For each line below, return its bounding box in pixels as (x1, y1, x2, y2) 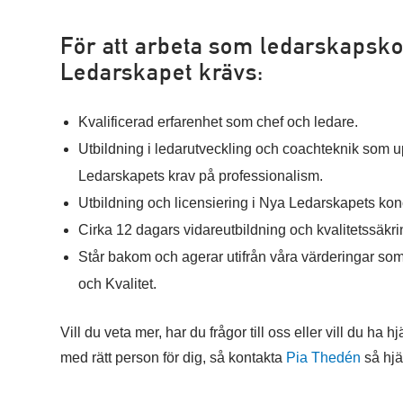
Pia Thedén (286, 350, 361, 365)
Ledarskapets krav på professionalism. (78, 168, 323, 184)
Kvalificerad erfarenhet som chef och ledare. (78, 114, 358, 130)
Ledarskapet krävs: (60, 58, 264, 85)
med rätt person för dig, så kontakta (60, 350, 286, 365)
